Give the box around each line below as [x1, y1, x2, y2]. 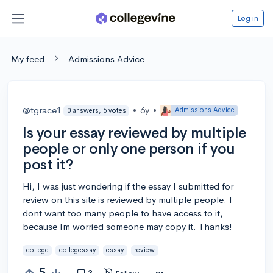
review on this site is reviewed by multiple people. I [23, 193, 232, 205]
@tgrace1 [23, 104, 62, 116]
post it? [23, 155, 73, 174]
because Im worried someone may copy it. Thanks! [23, 220, 232, 232]
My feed [11, 52, 44, 65]
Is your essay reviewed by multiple [23, 123, 246, 142]
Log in [237, 12, 258, 23]
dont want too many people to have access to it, [23, 207, 223, 219]
